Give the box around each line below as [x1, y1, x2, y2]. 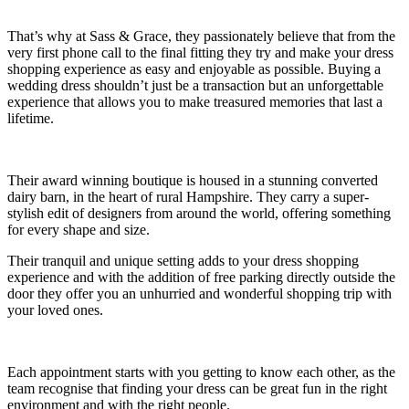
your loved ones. [7, 301, 103, 318]
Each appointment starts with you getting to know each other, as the [7, 363, 395, 380]
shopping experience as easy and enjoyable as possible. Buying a [7, 60, 381, 77]
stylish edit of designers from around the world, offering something [7, 204, 391, 221]
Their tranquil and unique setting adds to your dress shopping [7, 252, 359, 268]
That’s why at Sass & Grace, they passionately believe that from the [7, 27, 395, 44]
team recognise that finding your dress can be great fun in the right [7, 380, 387, 396]
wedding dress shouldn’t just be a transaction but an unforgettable [7, 77, 383, 93]
